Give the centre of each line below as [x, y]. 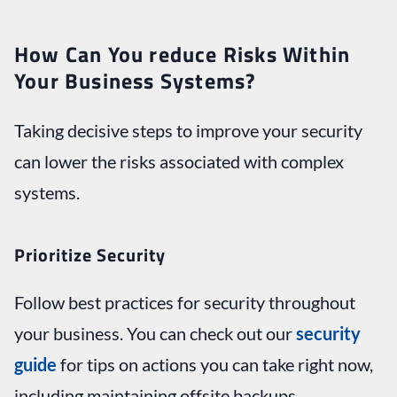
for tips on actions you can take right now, [215, 364]
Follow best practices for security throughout [185, 302]
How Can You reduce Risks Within [183, 54]
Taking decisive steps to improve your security [188, 130]
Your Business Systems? [135, 80]
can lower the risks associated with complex [179, 161]
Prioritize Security [90, 254]
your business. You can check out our [155, 333]
